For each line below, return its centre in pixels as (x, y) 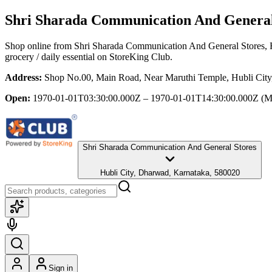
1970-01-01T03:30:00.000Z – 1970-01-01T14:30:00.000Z (146, 98)
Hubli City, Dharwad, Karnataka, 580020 (170, 172)
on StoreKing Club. (134, 56)
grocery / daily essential (50, 56)
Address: (23, 77)
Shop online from (39, 46)
